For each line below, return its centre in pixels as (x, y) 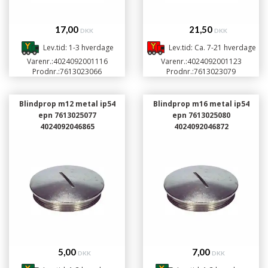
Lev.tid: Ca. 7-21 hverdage (212, 48)
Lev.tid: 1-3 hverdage (78, 48)
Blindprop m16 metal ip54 (201, 104)
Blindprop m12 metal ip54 (67, 104)
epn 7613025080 (201, 115)
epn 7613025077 (67, 115)
